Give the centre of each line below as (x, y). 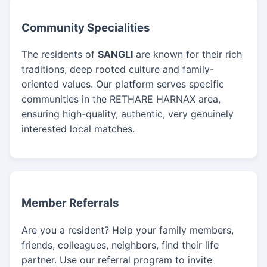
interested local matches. (78, 129)
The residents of (60, 55)
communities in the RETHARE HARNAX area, (121, 99)
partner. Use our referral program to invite (117, 260)
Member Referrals (70, 203)
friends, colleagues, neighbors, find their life (120, 245)
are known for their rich (187, 55)
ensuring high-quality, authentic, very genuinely (128, 114)
